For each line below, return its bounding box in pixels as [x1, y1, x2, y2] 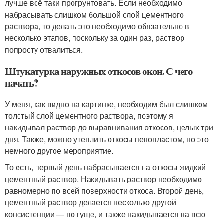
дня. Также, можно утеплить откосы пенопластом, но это [5, 133, 209, 145]
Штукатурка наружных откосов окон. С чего [5, 63, 193, 78]
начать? [5, 75, 38, 90]
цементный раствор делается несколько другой [5, 196, 176, 208]
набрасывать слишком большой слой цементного [5, 8, 184, 20]
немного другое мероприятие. [5, 145, 113, 156]
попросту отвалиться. [5, 43, 83, 55]
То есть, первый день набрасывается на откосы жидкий [5, 161, 206, 173]
